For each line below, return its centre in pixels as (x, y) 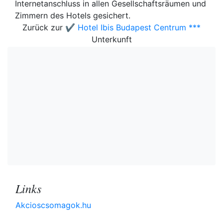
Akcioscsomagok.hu (53, 205)
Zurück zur (44, 27)
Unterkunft (111, 39)
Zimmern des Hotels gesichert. (73, 15)
